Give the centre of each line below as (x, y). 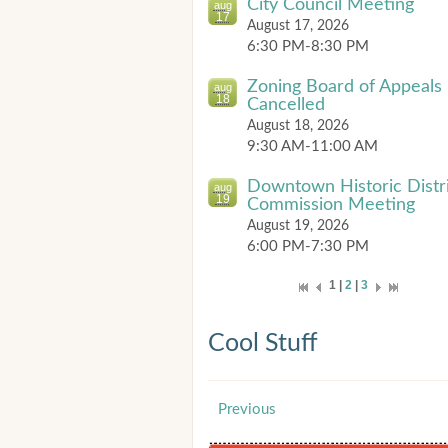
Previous (247, 409)
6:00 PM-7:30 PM (308, 246)
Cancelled (286, 105)
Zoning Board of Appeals (344, 87)
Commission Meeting (331, 205)
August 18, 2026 (298, 126)
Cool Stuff (263, 343)
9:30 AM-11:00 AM (312, 146)
